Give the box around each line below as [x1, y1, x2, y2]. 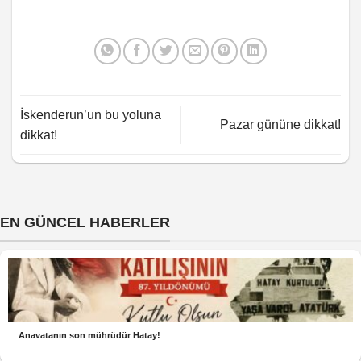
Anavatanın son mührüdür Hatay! [19, 330, 161, 340]
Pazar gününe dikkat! [220, 118, 341, 132]
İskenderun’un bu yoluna [20, 107, 161, 122]
